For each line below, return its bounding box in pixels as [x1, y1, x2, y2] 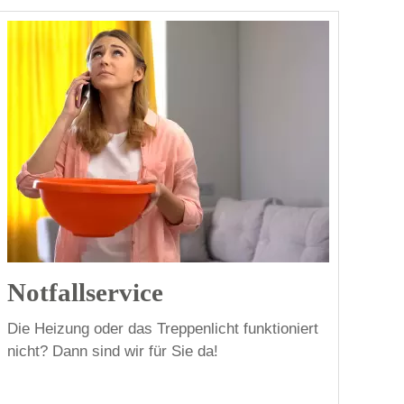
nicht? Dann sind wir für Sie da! [7, 342, 219, 360]
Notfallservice [7, 278, 164, 308]
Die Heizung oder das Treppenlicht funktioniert [7, 319, 319, 337]
